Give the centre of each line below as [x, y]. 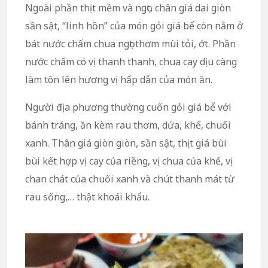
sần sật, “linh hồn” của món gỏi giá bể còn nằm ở [134, 26]
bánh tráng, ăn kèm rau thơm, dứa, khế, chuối [128, 125]
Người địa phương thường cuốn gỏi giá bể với [128, 107]
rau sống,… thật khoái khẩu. [89, 197]
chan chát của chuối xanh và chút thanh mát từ [130, 179]
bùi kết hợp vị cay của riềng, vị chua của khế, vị [129, 161]
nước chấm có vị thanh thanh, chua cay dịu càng [131, 62]
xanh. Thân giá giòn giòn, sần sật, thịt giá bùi [126, 143]
